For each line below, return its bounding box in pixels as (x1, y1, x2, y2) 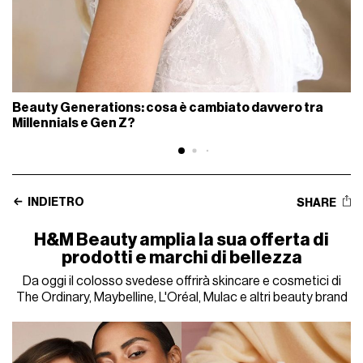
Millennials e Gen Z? (12, 116, 136, 130)
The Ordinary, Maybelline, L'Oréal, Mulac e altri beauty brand (15, 290, 348, 304)
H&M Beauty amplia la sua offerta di (34, 230, 329, 249)
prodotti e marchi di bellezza (61, 248, 302, 267)
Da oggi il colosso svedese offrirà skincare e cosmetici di (22, 274, 341, 288)
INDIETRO (26, 196, 85, 208)
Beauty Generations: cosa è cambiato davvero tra (12, 100, 324, 114)
